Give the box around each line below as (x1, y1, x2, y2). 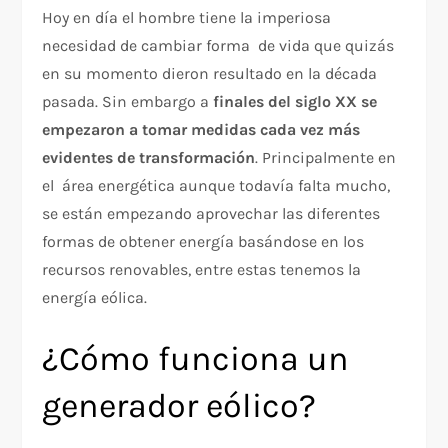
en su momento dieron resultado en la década (42, 64, 378, 84)
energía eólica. (42, 288, 148, 308)
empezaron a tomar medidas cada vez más (42, 120, 361, 140)
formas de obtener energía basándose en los (42, 232, 365, 252)
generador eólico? (42, 386, 317, 427)
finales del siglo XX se (213, 92, 378, 112)
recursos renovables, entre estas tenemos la (42, 260, 362, 280)
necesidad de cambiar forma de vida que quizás (42, 36, 395, 56)
